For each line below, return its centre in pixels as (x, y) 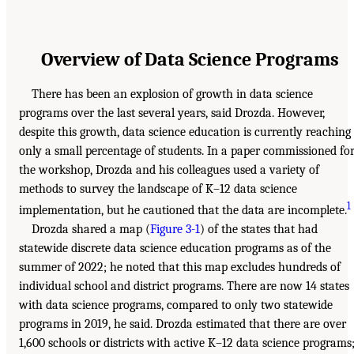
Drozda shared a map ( (91, 230)
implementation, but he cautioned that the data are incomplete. (183, 211)
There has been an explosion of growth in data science (172, 94)
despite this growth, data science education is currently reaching (185, 132)
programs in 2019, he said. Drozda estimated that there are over (183, 324)
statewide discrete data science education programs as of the (175, 249)
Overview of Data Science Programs (190, 59)
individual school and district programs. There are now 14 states (184, 286)
